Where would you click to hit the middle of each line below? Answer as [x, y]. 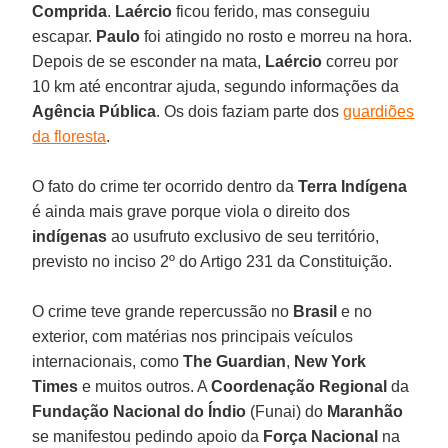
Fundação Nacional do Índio [139, 411]
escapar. [64, 36]
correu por [360, 61]
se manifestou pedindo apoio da [148, 436]
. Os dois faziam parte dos [250, 111]
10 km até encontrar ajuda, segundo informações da [216, 86]
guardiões [379, 111]
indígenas [70, 236]
